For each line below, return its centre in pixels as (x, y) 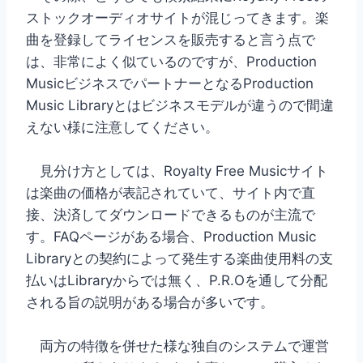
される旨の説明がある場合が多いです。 (150, 302)
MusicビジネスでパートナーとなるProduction (170, 83)
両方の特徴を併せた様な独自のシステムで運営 (177, 346)
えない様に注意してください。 (122, 127)
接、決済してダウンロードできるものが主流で (171, 214)
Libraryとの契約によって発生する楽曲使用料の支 (179, 258)
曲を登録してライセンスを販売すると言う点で (171, 39)
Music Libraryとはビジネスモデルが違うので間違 (180, 105)
